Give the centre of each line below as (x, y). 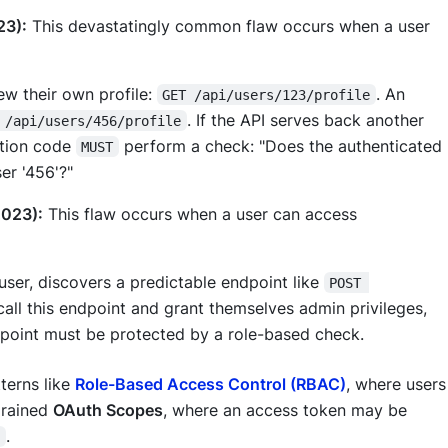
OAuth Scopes (107, 409)
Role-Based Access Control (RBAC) (210, 383)
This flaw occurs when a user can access (200, 213)
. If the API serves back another (307, 119)
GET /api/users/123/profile (266, 94)
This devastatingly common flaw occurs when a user (228, 25)
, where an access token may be (287, 409)
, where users (396, 383)
